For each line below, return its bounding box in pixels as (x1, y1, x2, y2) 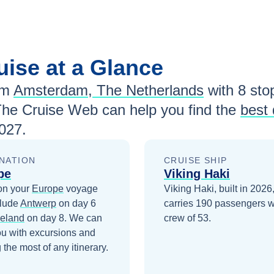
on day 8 (24, 213, 64, 223)
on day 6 (56, 198, 96, 209)
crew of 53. (164, 213, 211, 223)
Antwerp (20, 198, 56, 209)
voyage (64, 183, 98, 194)
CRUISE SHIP (164, 155, 228, 165)
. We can (64, 213, 102, 223)
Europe (32, 183, 64, 194)
